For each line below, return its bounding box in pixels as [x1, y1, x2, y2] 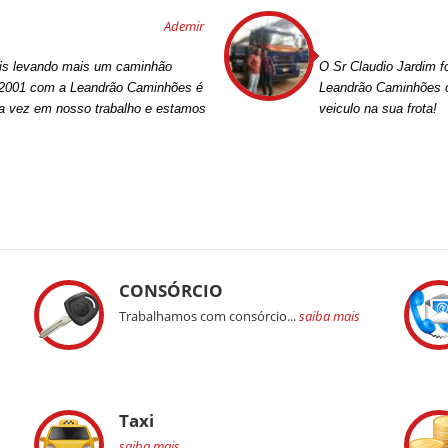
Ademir [164, 17, 204, 36]
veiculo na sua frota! [319, 101, 437, 117]
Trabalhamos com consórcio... [119, 306, 299, 325]
